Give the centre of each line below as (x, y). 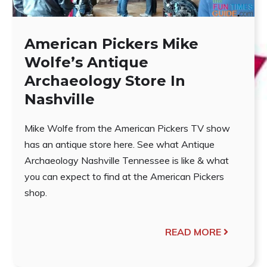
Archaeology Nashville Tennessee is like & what (126, 160)
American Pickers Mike (111, 44)
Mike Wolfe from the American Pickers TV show (127, 128)
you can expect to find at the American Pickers (124, 176)
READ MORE (193, 232)
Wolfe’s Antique (86, 62)
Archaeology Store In (105, 80)
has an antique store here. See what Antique (119, 144)
